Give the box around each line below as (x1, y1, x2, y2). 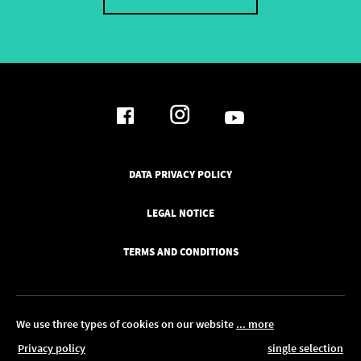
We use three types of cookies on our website (16, 317, 236, 331)
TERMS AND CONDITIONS (122, 244, 239, 259)
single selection (268, 341, 343, 355)
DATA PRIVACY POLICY (129, 167, 232, 181)
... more (236, 317, 274, 331)
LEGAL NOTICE (147, 205, 214, 220)
